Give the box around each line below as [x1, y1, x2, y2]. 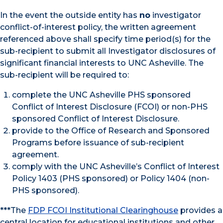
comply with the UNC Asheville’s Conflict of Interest [12, 161, 220, 171]
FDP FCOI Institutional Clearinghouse [28, 205, 178, 215]
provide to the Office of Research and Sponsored [12, 125, 210, 135]
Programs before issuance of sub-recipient [12, 137, 184, 147]
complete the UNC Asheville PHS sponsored [12, 90, 191, 100]
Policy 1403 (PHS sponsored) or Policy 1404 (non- [12, 173, 210, 183]
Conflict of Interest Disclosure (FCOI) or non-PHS [12, 102, 208, 111]
